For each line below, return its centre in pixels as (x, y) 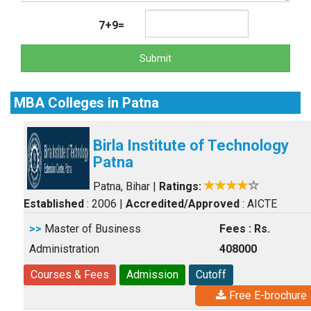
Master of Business (91, 229)
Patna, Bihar (121, 186)
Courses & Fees (70, 275)
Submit (155, 58)
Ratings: (180, 186)
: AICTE (258, 204)
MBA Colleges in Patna (86, 103)
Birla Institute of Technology (191, 145)
